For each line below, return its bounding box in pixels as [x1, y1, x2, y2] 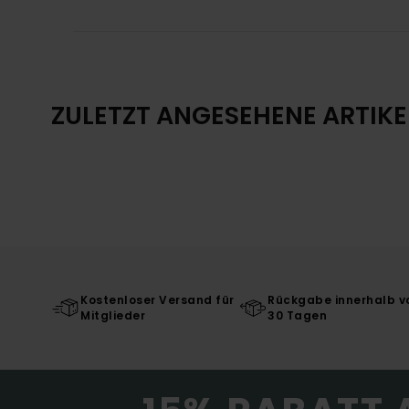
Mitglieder [80, 308, 145, 324]
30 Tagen [267, 308, 328, 324]
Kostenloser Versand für [80, 292, 235, 309]
